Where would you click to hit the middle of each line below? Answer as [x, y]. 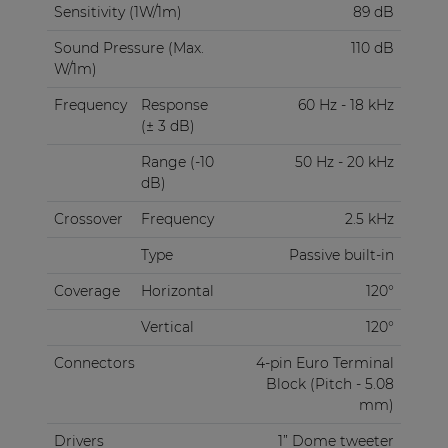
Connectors [94, 362]
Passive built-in [341, 254]
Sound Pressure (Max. [128, 47]
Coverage [86, 290]
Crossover [88, 218]
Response [174, 104]
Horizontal [177, 290]
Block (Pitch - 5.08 [329, 383]
